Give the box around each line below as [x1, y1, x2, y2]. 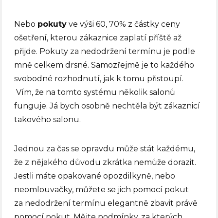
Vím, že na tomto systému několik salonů [14, 88, 176, 97]
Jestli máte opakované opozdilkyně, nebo [14, 171, 176, 181]
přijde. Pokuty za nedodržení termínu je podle [14, 47, 196, 56]
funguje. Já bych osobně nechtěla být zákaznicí [14, 101, 200, 111]
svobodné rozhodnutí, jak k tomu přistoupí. [14, 74, 184, 84]
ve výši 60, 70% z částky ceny [67, 19, 181, 29]
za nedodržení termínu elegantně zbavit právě [14, 199, 198, 208]
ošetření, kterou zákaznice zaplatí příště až [14, 33, 182, 43]
